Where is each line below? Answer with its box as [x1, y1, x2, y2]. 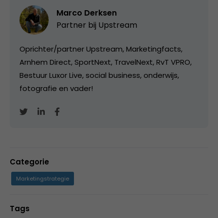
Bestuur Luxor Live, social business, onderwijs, [19, 70, 179, 80]
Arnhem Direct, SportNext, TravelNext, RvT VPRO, [19, 56, 192, 67]
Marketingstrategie [16, 174, 69, 182]
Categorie [10, 156, 49, 167]
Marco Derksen [56, 7, 117, 18]
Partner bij [56, 19, 98, 31]
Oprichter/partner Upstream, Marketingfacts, [19, 43, 182, 54]
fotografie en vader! [19, 83, 93, 93]
